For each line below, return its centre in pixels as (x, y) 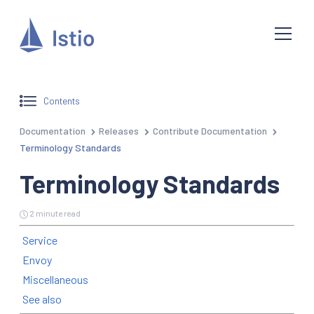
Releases (119, 130)
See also (42, 299)
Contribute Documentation (210, 130)
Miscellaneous (55, 279)
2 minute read (55, 213)
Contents (62, 101)
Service (40, 240)
